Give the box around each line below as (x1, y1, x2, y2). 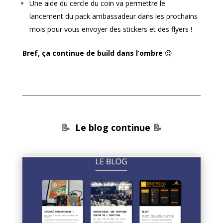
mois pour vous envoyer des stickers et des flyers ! (29, 24, 192, 34)
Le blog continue (75, 121, 150, 134)
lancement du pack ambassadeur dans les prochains (29, 11, 198, 21)
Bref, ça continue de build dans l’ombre (22, 48, 165, 58)
